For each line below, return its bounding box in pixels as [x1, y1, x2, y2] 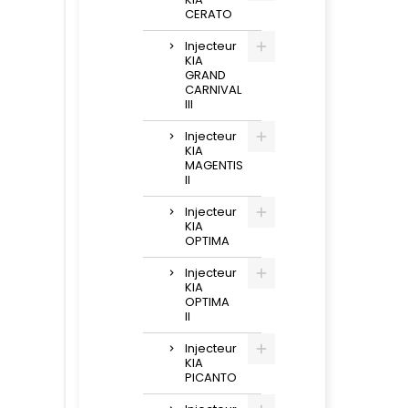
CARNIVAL [185, 81, 241, 98]
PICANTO [185, 369, 237, 386]
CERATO [185, 5, 232, 23]
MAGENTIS [185, 157, 243, 174]
